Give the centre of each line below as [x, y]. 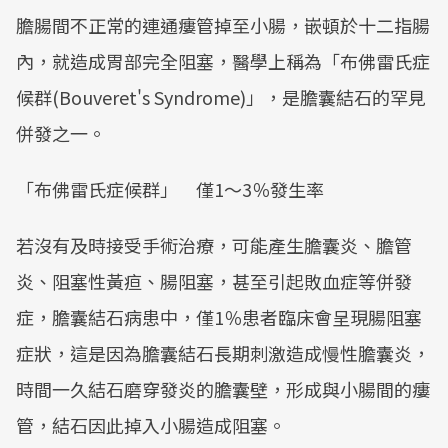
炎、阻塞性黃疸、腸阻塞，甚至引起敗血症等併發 [214, 281]
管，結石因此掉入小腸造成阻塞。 [151, 425]
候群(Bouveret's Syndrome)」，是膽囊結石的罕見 [221, 97]
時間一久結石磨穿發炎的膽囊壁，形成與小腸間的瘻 [223, 389]
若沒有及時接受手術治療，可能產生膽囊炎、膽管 [214, 245]
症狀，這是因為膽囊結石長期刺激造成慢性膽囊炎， [223, 353]
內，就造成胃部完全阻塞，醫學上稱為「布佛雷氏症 [223, 61]
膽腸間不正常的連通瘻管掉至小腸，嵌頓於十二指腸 [223, 25]
